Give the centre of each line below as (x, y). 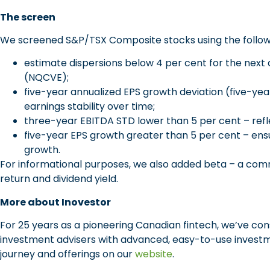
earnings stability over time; (89, 107)
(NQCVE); (46, 78)
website (154, 254)
